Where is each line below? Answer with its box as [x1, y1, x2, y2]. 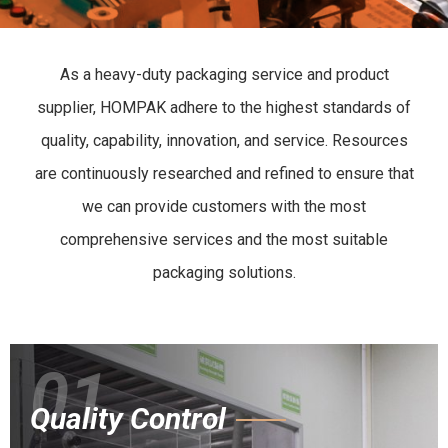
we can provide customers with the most [82, 196, 366, 216]
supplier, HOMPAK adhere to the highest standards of [37, 97, 411, 117]
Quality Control [30, 400, 226, 436]
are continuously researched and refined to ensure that [34, 163, 414, 183]
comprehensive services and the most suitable [60, 229, 388, 249]
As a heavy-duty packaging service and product [59, 64, 389, 84]
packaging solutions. [152, 262, 296, 282]
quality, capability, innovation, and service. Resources [40, 130, 408, 150]
